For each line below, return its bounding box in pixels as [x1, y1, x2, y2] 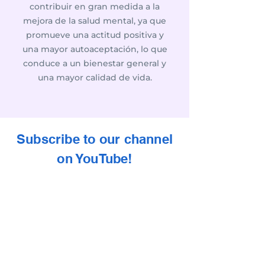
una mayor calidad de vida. [37, 72, 152, 83]
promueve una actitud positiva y [25, 30, 164, 40]
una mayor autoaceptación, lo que [22, 44, 167, 54]
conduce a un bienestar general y [23, 58, 166, 69]
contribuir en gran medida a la [30, 1, 160, 12]
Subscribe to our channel [16, 131, 173, 147]
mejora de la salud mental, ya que [23, 15, 166, 26]
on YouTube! [57, 151, 132, 166]
